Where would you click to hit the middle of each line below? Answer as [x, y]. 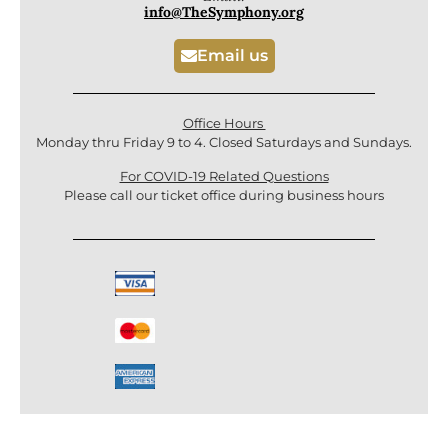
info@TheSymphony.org [224, 11]
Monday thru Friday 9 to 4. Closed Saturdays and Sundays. [224, 142]
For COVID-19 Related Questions [224, 175]
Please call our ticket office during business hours [224, 194]
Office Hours [224, 123]
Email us [232, 56]
